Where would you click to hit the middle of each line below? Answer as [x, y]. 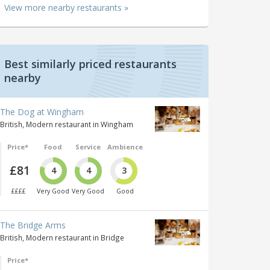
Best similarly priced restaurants [90, 64]
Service [88, 146]
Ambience [125, 146]
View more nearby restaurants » [66, 7]
